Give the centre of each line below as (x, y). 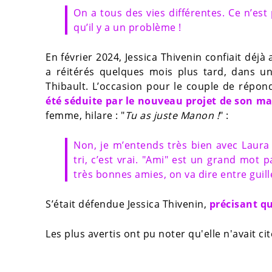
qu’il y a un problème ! (127, 28)
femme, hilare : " (85, 116)
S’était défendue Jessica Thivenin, (127, 204)
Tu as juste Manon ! (172, 116)
